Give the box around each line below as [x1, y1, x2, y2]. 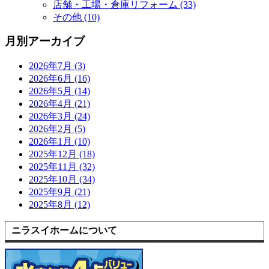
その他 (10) [53, 11, 100, 22]
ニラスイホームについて [11, 225, 117, 235]
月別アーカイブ [5, 34, 85, 47]
